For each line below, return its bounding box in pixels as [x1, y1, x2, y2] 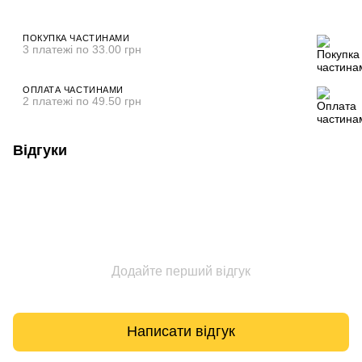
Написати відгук [127, 323, 235, 340]
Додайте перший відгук [112, 263, 250, 278]
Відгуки [13, 141, 67, 158]
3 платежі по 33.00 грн [23, 42, 141, 56]
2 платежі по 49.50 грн [23, 94, 141, 107]
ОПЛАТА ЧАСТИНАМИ [23, 84, 124, 95]
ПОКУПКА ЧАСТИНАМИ [23, 32, 130, 43]
